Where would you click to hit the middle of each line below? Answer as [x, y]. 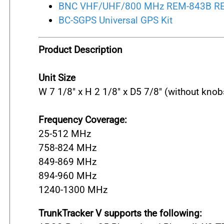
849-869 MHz [67, 161]
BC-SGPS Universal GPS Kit [115, 20]
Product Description [80, 49]
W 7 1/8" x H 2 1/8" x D [87, 91]
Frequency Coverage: [83, 119]
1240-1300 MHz [73, 189]
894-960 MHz [67, 175]
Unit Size [57, 77]
